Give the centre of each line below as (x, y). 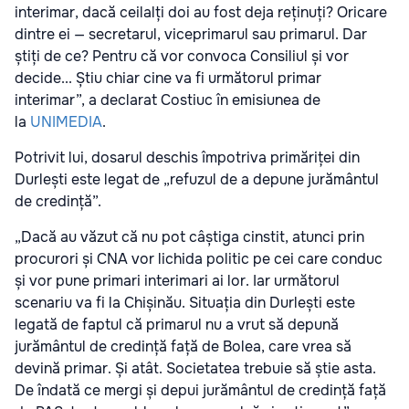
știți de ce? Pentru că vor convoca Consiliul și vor (182, 56)
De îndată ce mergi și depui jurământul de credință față (200, 390)
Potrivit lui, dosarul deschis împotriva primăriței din (187, 157)
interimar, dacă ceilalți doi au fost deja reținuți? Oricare (201, 12)
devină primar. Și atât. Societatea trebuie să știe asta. (195, 368)
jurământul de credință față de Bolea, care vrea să (183, 346)
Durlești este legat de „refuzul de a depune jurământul (197, 179)
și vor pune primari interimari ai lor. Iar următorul (177, 280)
